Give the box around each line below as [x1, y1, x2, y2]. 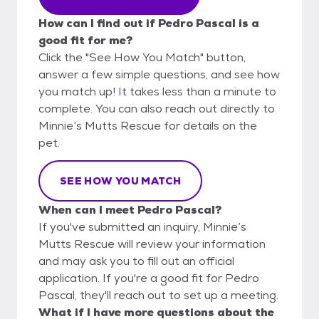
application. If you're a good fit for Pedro [38, 270, 259, 286]
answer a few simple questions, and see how [38, 66, 280, 82]
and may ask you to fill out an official [38, 253, 234, 268]
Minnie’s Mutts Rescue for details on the [38, 117, 257, 133]
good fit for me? [38, 32, 132, 48]
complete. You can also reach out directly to [38, 100, 275, 116]
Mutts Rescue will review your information [38, 236, 266, 251]
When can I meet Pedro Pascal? [38, 202, 221, 217]
